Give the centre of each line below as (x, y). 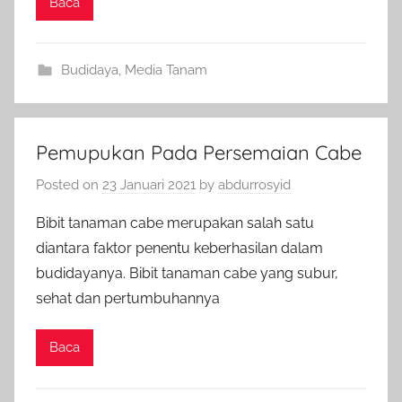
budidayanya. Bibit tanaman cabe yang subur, (187, 273)
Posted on (69, 184)
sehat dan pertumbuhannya (128, 298)
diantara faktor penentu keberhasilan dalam (179, 248)
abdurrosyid (254, 184)
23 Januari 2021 (149, 184)
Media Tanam (166, 70)
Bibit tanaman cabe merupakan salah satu (175, 223)
